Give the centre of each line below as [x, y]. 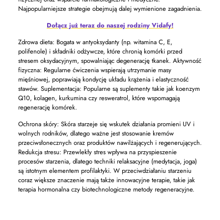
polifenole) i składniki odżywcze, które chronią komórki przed [100, 51]
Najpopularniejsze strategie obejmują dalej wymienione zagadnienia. [110, 9]
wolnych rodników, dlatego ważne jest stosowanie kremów [96, 133]
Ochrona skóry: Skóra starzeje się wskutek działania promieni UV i [106, 124]
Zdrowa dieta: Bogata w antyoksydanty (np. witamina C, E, [95, 42]
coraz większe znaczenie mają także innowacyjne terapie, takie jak [106, 180]
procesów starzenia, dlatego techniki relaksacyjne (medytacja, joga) [107, 161]
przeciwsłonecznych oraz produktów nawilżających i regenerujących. [110, 143]
